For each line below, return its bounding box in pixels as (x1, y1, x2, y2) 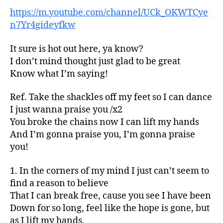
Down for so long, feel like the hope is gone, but (10, 202, 210, 214)
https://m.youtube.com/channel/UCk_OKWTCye (10, 7, 208, 18)
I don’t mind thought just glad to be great (10, 55, 180, 67)
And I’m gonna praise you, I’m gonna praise (10, 129, 195, 140)
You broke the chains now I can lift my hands (10, 116, 199, 128)
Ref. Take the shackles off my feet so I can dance (10, 92, 212, 103)
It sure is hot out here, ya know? (10, 43, 143, 55)
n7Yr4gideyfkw (10, 19, 76, 31)
